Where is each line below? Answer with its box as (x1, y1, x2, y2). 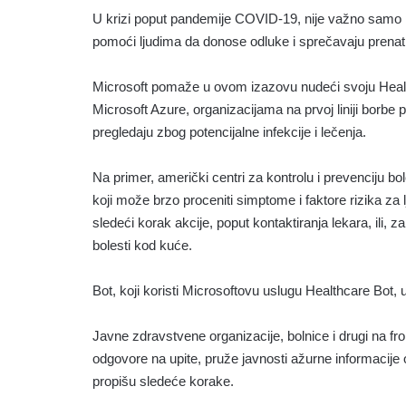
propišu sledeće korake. (92, 373, 234, 389)
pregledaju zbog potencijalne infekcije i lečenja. (92, 124, 366, 140)
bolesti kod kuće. (92, 237, 192, 253)
